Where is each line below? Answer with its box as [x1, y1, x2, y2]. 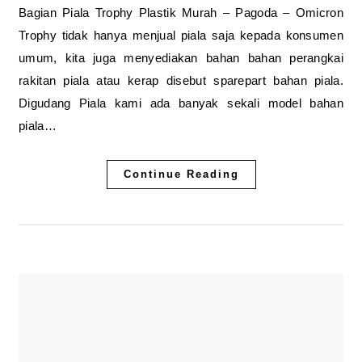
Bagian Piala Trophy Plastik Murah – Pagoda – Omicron [19, 5, 343, 19]
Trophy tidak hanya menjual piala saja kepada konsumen [19, 27, 343, 42]
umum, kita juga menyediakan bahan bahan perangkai [19, 50, 343, 65]
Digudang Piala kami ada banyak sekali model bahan [19, 95, 343, 110]
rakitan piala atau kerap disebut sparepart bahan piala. [19, 73, 343, 87]
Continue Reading [123, 167, 239, 180]
